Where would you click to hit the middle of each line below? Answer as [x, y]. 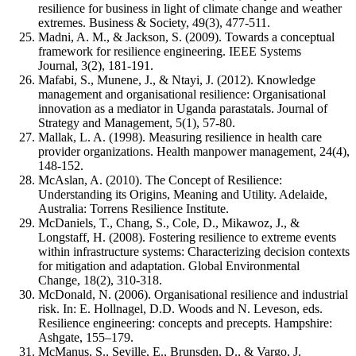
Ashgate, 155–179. [86, 338]
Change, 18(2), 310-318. [100, 281]
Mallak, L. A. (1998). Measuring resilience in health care [180, 137]
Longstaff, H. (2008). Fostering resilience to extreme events [187, 238]
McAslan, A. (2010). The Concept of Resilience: [160, 180]
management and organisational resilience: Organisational [182, 95]
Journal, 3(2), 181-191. [96, 66]
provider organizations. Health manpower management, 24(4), [194, 152]
